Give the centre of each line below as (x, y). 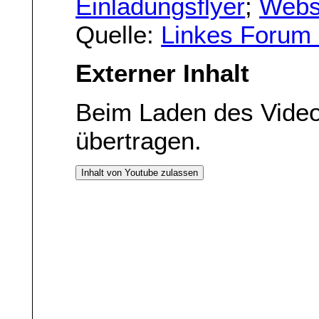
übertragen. (139, 140)
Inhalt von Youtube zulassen (140, 173)
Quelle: (119, 34)
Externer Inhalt (163, 73)
